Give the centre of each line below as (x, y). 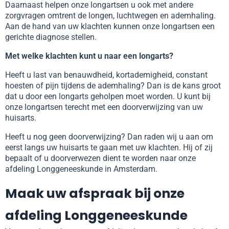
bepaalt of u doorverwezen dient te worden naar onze (100, 158)
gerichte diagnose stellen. (51, 37)
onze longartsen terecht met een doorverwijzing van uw (104, 107)
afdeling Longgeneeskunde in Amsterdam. (81, 169)
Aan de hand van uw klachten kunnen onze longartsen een (110, 27)
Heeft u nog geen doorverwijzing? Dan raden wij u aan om (109, 137)
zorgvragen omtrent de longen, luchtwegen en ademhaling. (110, 16)
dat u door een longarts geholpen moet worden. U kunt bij (108, 97)
